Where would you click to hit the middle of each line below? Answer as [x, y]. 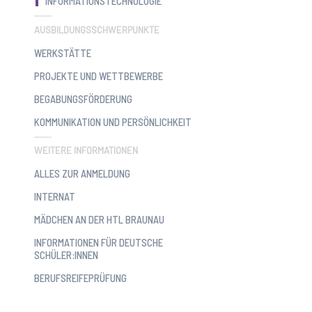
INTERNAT [55, 197]
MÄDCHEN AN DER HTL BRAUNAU [100, 220]
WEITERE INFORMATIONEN [86, 151]
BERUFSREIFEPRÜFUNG [81, 278]
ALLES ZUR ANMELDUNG [83, 174]
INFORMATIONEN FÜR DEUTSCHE [99, 243]
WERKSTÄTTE [63, 53]
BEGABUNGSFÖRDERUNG [84, 99]
